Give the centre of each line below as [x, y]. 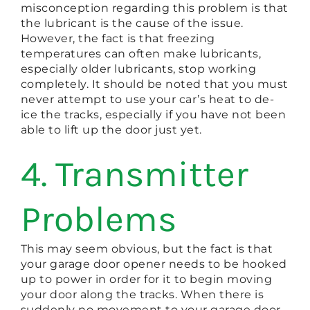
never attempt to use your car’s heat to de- [147, 99]
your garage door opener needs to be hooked [154, 264]
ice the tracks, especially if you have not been [153, 114]
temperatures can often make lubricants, [141, 53]
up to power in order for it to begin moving [146, 279]
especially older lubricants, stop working [138, 69]
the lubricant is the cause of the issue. [132, 23]
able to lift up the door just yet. [111, 129]
